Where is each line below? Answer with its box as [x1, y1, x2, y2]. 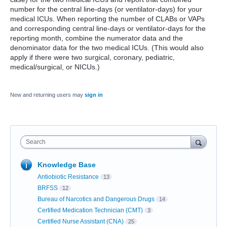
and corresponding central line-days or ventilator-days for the [10, 24, 206, 32]
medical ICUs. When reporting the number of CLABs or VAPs [10, 15, 205, 23]
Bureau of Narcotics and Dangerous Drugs [37, 196, 155, 203]
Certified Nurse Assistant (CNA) [37, 218, 124, 225]
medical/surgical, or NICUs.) [10, 63, 102, 71]
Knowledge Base [37, 161, 96, 169]
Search [26, 138, 46, 145]
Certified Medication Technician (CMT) [37, 207, 143, 214]
